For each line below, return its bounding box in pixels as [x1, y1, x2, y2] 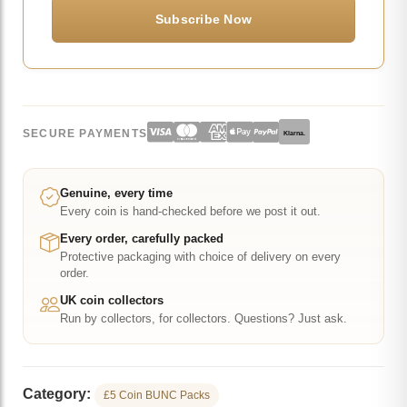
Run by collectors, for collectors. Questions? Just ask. [60, 313, 347, 326]
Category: [23, 386, 91, 402]
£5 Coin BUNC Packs [104, 389, 210, 402]
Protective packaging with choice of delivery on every [60, 251, 341, 264]
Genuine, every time [60, 186, 173, 201]
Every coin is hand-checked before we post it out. [60, 205, 321, 219]
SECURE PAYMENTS [23, 126, 147, 140]
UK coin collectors [60, 293, 164, 308]
